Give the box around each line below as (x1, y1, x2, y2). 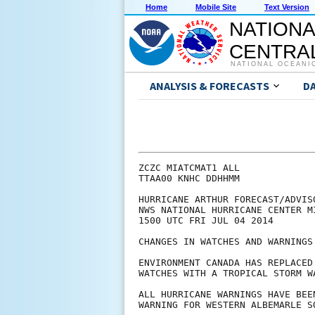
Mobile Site (195, 3, 236, 12)
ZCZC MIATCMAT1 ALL (139, 162, 240, 174)
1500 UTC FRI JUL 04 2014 (139, 215, 274, 226)
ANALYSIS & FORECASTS (150, 79, 269, 94)
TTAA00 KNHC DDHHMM (139, 173, 240, 184)
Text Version (264, 3, 309, 12)
